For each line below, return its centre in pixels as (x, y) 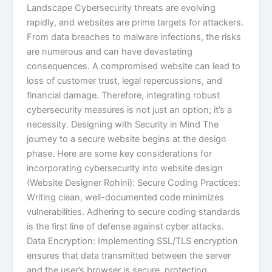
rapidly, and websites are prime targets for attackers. (135, 22)
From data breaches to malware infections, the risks (134, 37)
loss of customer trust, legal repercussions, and (125, 80)
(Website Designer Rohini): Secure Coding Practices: (134, 182)
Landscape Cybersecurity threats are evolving (121, 8)
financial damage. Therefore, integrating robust (124, 95)
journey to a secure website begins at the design (127, 139)
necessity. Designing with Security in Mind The (123, 124)
